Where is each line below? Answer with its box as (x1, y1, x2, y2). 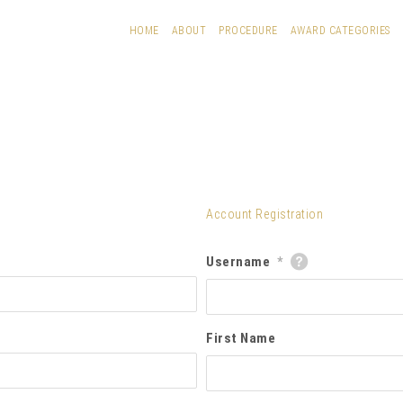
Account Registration (206, 207, 324, 222)
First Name (206, 330, 276, 347)
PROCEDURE (219, 23, 278, 37)
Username (206, 254, 271, 271)
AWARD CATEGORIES (290, 23, 390, 37)
